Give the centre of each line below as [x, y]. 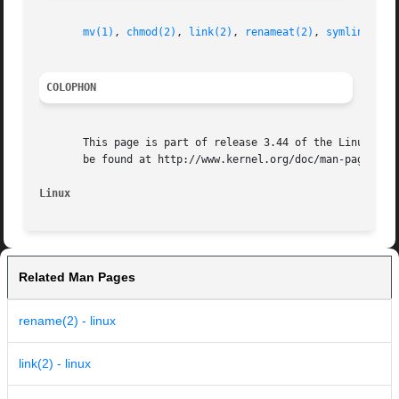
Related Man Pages [77, 277]
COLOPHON [72, 88]
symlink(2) [358, 33]
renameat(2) [280, 33]
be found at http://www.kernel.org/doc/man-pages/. [214, 160]
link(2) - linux [55, 364]
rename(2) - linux [67, 321]
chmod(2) [152, 33]
